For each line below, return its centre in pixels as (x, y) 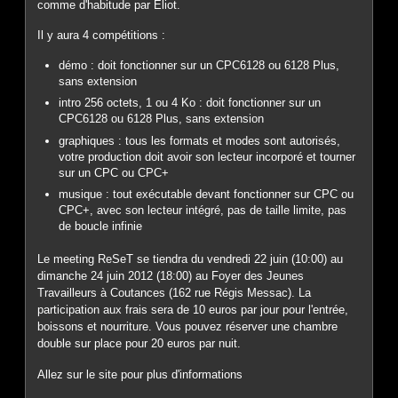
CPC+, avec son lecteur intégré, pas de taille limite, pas (203, 211)
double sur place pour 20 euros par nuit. (139, 344)
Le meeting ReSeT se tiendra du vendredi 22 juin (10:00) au (191, 259)
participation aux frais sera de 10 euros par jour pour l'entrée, (193, 310)
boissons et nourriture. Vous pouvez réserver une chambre (188, 327)
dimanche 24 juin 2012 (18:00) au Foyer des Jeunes (171, 276)
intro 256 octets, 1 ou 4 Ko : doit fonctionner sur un (190, 103)
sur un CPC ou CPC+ (114, 172)
